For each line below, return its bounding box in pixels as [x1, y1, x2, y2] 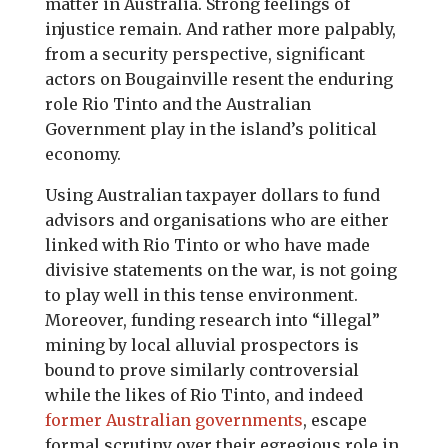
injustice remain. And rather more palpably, [44, 19, 396, 39]
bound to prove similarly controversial [44, 360, 359, 380]
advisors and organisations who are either [44, 210, 389, 230]
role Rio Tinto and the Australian [44, 94, 311, 114]
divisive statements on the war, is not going [44, 260, 397, 280]
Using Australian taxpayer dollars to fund [44, 185, 380, 205]
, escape [302, 410, 367, 430]
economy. [44, 144, 121, 164]
